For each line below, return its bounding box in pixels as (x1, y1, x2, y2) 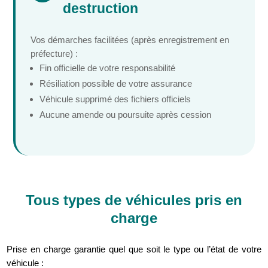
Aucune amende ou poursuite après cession (39, 109, 212, 120)
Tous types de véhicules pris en (26, 191, 242, 208)
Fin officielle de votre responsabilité (39, 62, 176, 73)
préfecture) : (31, 48, 78, 59)
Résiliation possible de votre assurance (39, 78, 193, 89)
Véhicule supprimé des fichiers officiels (39, 93, 191, 104)
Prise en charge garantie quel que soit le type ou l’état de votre (7, 243, 261, 254)
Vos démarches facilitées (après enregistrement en (31, 34, 230, 45)
